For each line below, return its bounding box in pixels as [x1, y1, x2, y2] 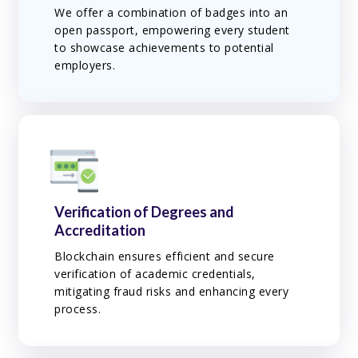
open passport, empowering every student [54, 22, 290, 38]
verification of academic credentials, [54, 266, 256, 282]
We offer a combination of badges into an [54, 4, 288, 20]
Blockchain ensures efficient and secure [54, 249, 275, 265]
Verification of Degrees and [54, 203, 235, 221]
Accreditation [54, 221, 146, 240]
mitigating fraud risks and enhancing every [54, 284, 289, 300]
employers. [54, 57, 116, 73]
